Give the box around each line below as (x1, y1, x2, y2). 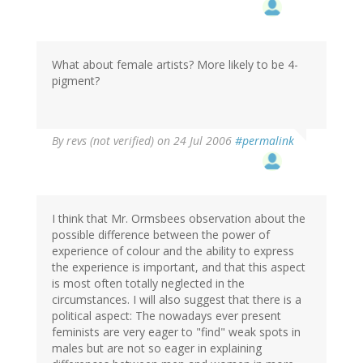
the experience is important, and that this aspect (52, 258, 305, 275)
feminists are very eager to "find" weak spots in (52, 323, 301, 340)
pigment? (52, 72, 100, 88)
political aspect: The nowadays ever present (52, 307, 281, 323)
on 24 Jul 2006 (154, 132, 235, 148)
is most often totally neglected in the (52, 275, 245, 291)
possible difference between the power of (52, 226, 270, 242)
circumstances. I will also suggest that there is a (52, 291, 301, 307)
